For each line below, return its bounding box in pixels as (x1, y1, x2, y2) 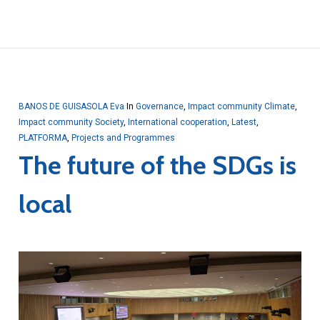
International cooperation (127, 117, 227, 128)
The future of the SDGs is (18, 149, 296, 181)
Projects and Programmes (71, 133, 175, 144)
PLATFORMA (18, 133, 67, 144)
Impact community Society (18, 117, 124, 128)
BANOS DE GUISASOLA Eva (18, 101, 124, 112)
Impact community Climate (187, 101, 295, 112)
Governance (135, 101, 184, 112)
